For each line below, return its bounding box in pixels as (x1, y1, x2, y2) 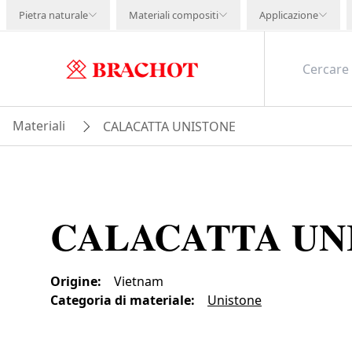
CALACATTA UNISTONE (103, 117, 236, 135)
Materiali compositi (129, 8, 218, 22)
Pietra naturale (19, 8, 88, 22)
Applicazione (259, 8, 318, 22)
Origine (50, 273, 97, 290)
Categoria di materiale (50, 291, 191, 309)
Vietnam (114, 273, 163, 290)
